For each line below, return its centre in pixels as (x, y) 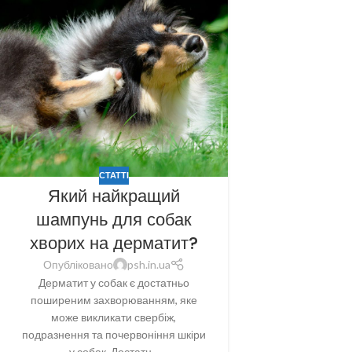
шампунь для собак (114, 219)
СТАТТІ (114, 175)
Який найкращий (114, 196)
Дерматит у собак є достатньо (114, 282)
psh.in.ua (148, 264)
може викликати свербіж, (114, 317)
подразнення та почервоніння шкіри (114, 334)
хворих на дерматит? (114, 243)
